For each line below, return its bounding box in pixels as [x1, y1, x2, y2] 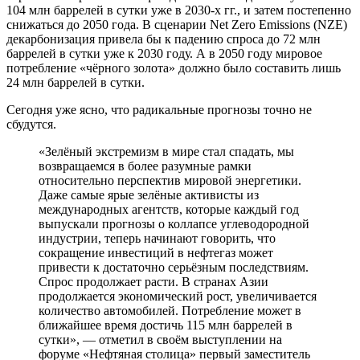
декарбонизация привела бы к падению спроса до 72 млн [6, 31, 321, 46]
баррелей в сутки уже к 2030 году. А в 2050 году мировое [6, 46, 322, 60]
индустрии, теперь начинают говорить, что [39, 231, 276, 245]
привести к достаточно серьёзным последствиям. [39, 260, 309, 274]
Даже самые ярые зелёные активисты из [39, 187, 259, 202]
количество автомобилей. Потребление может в [39, 303, 301, 317]
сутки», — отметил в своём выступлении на [39, 332, 282, 346]
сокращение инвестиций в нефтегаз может [39, 245, 273, 260]
